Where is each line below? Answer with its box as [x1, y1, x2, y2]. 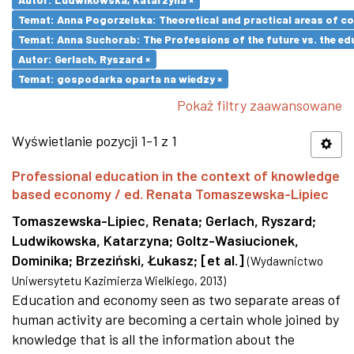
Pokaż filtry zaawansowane [177, 96, 342, 114]
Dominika [12, 251, 69, 269]
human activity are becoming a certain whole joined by [12, 311, 339, 328]
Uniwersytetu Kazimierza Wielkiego [12, 273, 194, 288]
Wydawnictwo [250, 254, 323, 268]
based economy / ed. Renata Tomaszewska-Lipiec [12, 185, 329, 202]
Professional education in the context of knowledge [12, 167, 340, 184]
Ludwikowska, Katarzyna [12, 232, 169, 249]
